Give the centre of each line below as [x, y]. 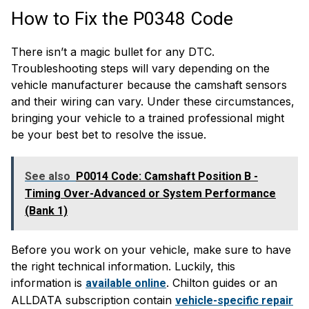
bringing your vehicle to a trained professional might [148, 118]
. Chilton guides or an [222, 283]
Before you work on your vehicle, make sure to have [151, 250]
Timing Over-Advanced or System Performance [150, 193]
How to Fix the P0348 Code [122, 19]
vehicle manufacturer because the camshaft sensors [149, 85]
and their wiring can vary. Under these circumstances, [153, 101]
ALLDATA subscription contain [93, 300]
